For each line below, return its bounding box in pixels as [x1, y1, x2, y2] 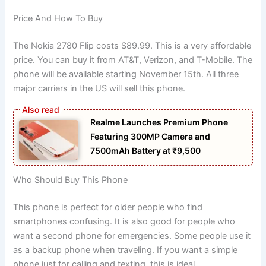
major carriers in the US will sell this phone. [13, 83, 186, 94]
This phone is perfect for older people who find [13, 201, 203, 213]
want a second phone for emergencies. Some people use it [13, 230, 251, 241]
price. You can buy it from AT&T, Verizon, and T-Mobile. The [13, 54, 253, 65]
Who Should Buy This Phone [13, 174, 128, 185]
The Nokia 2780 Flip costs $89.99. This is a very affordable [13, 40, 252, 51]
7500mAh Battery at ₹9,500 [90, 145, 201, 156]
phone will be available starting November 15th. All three [13, 68, 239, 80]
